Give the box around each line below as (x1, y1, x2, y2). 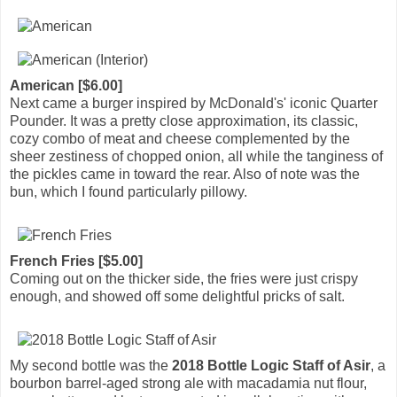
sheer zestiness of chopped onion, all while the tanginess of (10, 148, 383, 164)
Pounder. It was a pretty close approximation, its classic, (10, 113, 358, 128)
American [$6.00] (10, 77, 122, 93)
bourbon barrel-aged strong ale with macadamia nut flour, (10, 375, 367, 391)
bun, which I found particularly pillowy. (10, 183, 247, 199)
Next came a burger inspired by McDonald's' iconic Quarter (10, 95, 378, 111)
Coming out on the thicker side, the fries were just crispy (10, 270, 358, 286)
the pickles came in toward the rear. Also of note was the (10, 166, 360, 182)
